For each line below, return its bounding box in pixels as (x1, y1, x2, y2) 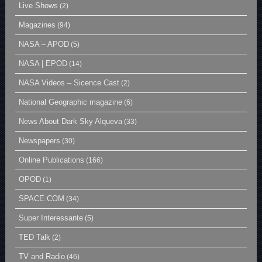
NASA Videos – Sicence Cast (19, 78, 120, 87)
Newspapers (19, 136, 61, 145)
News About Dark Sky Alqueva (19, 116, 123, 126)
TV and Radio (19, 251, 65, 261)
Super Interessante (19, 213, 84, 222)
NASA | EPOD (19, 58, 68, 68)
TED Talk (19, 232, 51, 242)
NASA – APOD (19, 39, 70, 49)
